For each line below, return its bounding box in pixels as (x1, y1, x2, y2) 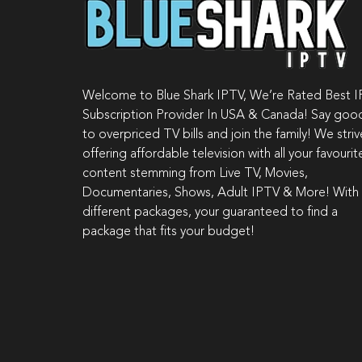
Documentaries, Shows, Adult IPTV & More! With (82, 187, 359, 200)
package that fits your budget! (82, 225, 255, 239)
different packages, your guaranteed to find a (82, 206, 338, 220)
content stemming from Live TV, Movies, (82, 167, 308, 181)
